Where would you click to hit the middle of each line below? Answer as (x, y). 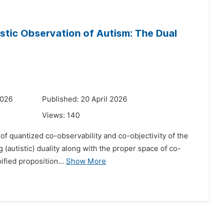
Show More (86, 161)
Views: (55, 115)
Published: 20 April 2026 (85, 99)
